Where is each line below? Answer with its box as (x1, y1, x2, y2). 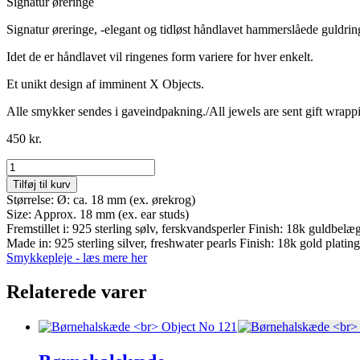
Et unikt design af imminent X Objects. (6, 76, 204, 91)
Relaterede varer (6, 280, 147, 302)
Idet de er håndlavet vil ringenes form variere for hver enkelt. (6, 49, 313, 63)
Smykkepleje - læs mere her (6, 250, 147, 264)
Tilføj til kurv (13, 178, 71, 190)
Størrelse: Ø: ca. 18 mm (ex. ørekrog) (6, 192, 195, 207)
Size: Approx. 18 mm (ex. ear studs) (6, 207, 189, 221)
